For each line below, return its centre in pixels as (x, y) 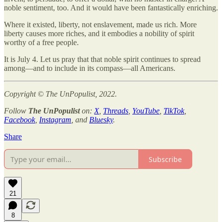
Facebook (20, 120)
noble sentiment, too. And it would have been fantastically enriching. (111, 8)
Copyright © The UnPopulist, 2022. (60, 94)
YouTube (146, 111)
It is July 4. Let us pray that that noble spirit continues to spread (102, 59)
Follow (16, 111)
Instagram (55, 120)
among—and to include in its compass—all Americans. (90, 68)
